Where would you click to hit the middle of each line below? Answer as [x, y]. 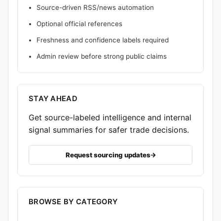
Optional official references [79, 24]
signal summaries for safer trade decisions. [109, 130]
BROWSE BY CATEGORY [73, 202]
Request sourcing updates [108, 155]
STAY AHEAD [53, 99]
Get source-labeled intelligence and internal [110, 117]
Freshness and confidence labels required [103, 40]
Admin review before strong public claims [102, 56]
